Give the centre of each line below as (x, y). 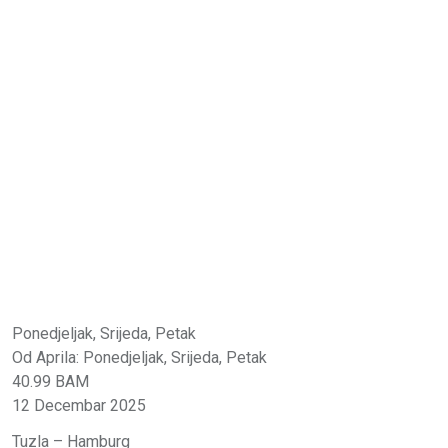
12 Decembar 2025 (79, 405)
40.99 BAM (50, 381)
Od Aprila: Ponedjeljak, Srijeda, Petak (139, 357)
